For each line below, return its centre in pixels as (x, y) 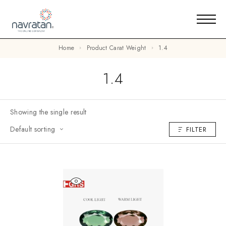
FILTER (196, 130)
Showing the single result (48, 112)
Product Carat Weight (118, 48)
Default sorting (33, 129)
